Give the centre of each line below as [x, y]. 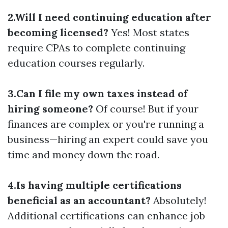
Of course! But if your [146, 109]
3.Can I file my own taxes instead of [98, 93]
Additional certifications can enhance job [106, 216]
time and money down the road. [83, 154]
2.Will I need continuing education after [109, 17]
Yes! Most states [149, 32]
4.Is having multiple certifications [95, 185]
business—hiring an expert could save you [108, 139]
